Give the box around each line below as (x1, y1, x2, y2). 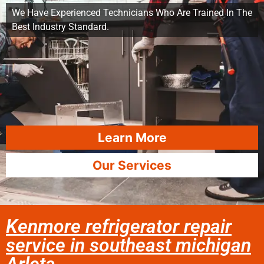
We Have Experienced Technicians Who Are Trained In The (12, 7, 252, 18)
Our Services (93, 158, 171, 173)
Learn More (97, 130, 167, 145)
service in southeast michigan (6, 234, 251, 256)
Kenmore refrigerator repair (6, 215, 232, 237)
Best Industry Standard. (12, 21, 109, 32)
